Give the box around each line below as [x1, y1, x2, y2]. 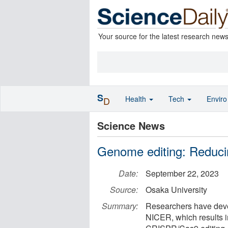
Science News [97, 118, 165, 133]
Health [125, 94, 148, 104]
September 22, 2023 [146, 167, 219, 179]
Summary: [102, 200, 138, 212]
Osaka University [146, 184, 207, 195]
